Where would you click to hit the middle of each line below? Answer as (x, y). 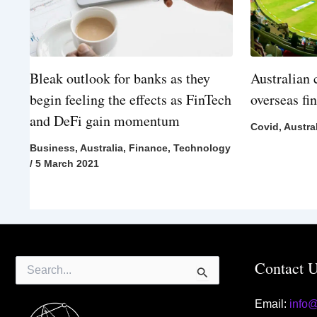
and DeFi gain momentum (105, 121)
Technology (202, 148)
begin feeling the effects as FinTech (131, 100)
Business (52, 148)
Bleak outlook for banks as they (120, 79)
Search (31, 263)
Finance (148, 148)
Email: (272, 304)
